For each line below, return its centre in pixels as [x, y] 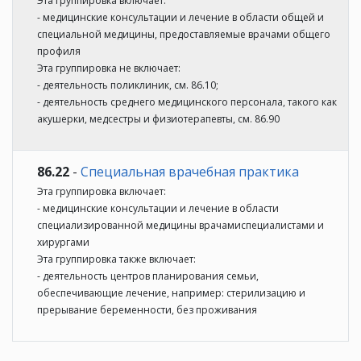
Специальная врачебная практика [190, 171]
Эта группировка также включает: [116, 259]
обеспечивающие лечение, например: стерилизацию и [171, 293]
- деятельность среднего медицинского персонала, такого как [187, 102]
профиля [59, 51]
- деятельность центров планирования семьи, [148, 276]
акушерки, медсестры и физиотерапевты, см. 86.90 [158, 118]
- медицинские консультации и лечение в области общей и [180, 17]
